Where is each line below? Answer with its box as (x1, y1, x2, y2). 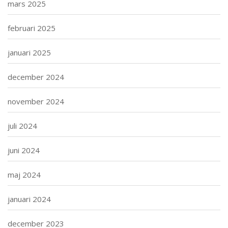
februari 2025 (8, 22, 55, 33)
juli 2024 (8, 120, 37, 131)
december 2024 (8, 71, 64, 82)
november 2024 (8, 96, 64, 106)
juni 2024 (8, 145, 40, 155)
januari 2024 (8, 193, 51, 204)
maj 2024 (8, 169, 41, 180)
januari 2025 (8, 47, 51, 58)
